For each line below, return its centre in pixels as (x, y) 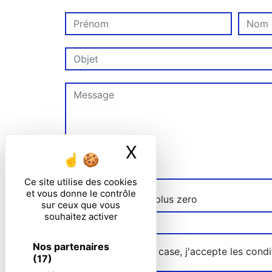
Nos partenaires (71, 246)
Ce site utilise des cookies (81, 182)
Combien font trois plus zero (131, 199)
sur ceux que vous (81, 205)
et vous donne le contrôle (81, 193)
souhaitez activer (81, 216)
